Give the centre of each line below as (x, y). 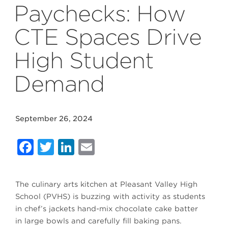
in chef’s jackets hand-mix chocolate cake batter (107, 209)
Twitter (85, 147)
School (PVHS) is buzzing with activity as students (110, 196)
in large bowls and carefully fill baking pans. (98, 221)
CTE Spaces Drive (108, 37)
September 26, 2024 (54, 119)
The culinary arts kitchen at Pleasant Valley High (106, 184)
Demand (59, 84)
